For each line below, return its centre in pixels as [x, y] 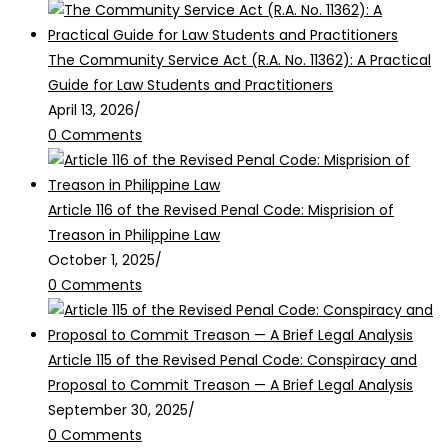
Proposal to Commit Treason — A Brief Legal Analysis [230, 384]
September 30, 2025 [118, 409]
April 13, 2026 [91, 109]
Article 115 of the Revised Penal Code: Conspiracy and [232, 359]
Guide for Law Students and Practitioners [190, 84]
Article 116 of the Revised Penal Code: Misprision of [221, 209]
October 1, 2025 [101, 259]
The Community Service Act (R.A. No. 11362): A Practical [239, 59]
